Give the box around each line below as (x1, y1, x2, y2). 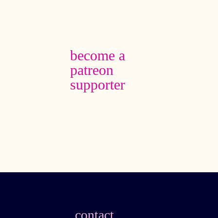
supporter (70, 76, 125, 93)
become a (70, 47, 125, 64)
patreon (70, 62, 113, 79)
